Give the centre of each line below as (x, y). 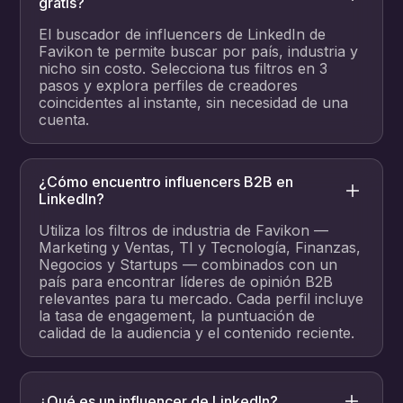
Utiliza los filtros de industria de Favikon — (184, 231)
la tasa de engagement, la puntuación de (177, 316)
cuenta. (64, 120)
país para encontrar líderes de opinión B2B (186, 282)
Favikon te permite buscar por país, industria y (199, 52)
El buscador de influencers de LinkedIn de (183, 35)
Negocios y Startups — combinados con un (188, 265)
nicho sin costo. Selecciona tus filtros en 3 (184, 69)
